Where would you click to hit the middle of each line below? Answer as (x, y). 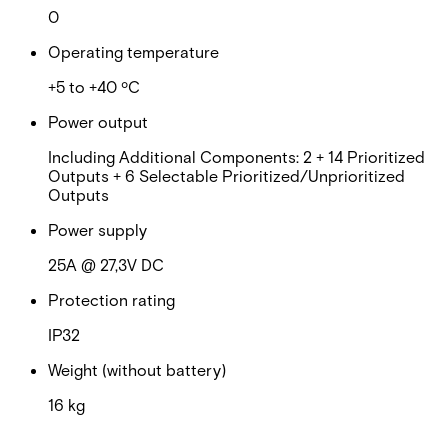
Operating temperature (133, 51)
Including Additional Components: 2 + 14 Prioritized (236, 156)
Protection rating (111, 299)
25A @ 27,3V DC (106, 264)
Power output (98, 121)
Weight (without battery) (137, 369)
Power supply (97, 229)
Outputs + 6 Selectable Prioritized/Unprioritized (226, 175)
